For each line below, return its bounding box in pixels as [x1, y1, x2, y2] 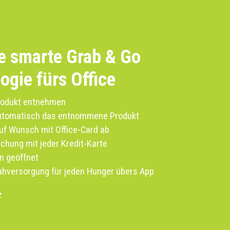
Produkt [108, 110, 140, 122]
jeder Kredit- [40, 138, 87, 149]
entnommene [58, 110, 108, 122]
